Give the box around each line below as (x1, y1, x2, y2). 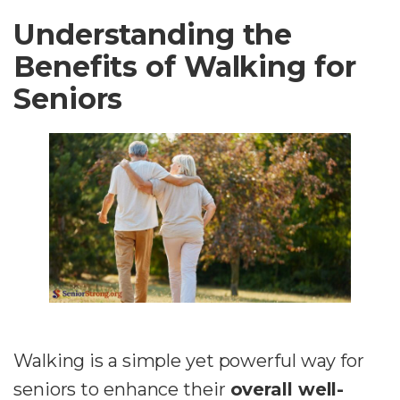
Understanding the (13, 16, 293, 52)
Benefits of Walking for (13, 48, 356, 84)
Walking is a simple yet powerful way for (13, 350, 364, 372)
